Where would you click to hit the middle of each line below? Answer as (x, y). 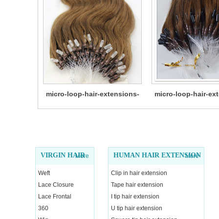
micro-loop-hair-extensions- (92, 94)
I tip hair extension (135, 197)
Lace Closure (56, 185)
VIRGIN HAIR (63, 155)
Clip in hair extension (139, 173)
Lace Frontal (55, 197)
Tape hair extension (137, 185)
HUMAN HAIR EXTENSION (157, 155)
